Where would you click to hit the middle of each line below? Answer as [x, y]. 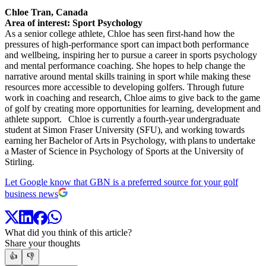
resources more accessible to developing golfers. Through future [124, 87]
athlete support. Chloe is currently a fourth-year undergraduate [122, 119]
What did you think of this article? [68, 233]
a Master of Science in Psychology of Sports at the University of [124, 151]
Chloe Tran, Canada [48, 12]
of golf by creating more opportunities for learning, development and [133, 108]
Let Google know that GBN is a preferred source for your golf [121, 182]
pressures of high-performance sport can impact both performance [127, 44]
